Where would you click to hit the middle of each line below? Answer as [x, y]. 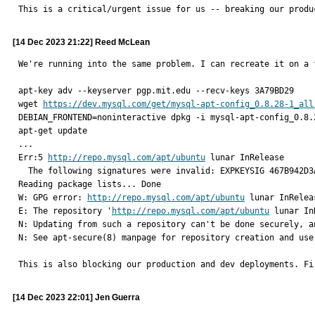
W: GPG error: [53, 198]
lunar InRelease [245, 157]
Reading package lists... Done [90, 184]
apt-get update [53, 131]
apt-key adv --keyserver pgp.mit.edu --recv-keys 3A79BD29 [156, 91]
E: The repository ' [65, 211]
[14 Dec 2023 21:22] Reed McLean [81, 42]
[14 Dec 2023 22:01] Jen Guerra [76, 297]
